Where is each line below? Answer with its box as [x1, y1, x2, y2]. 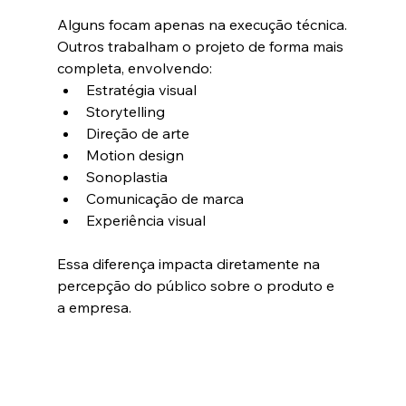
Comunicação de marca [85, 189, 244, 208]
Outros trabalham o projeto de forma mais [56, 37, 347, 56]
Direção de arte [85, 124, 189, 143]
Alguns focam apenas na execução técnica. [56, 15, 347, 34]
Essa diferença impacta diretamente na [56, 255, 324, 274]
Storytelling [85, 102, 165, 121]
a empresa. [56, 298, 131, 317]
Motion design [85, 146, 184, 165]
